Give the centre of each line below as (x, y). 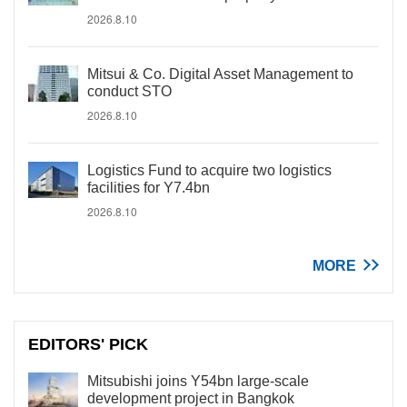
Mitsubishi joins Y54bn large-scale (198, 381)
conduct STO (129, 91)
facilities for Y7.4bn (149, 188)
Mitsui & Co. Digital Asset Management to (220, 74)
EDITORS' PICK (89, 344)
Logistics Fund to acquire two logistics (209, 170)
